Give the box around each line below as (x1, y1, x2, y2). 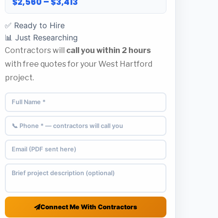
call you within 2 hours (66, 45, 151, 55)
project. (5, 73, 34, 82)
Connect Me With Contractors (40, 202, 137, 211)
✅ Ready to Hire (5, 20, 65, 30)
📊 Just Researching (5, 32, 78, 42)
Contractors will (5, 45, 66, 55)
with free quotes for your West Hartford (5, 59, 152, 69)
